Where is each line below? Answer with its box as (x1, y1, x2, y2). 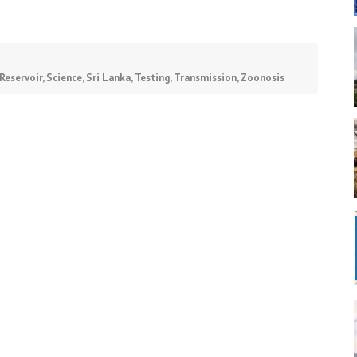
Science (46, 71, 82, 84)
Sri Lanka (86, 71, 131, 84)
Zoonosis (241, 71, 284, 84)
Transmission (174, 71, 237, 84)
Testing (135, 71, 170, 84)
